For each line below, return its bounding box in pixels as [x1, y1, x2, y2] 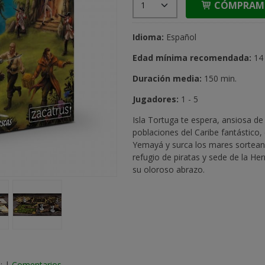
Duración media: [132, 72, 204, 84]
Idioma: [132, 31, 164, 43]
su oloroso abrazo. [132, 163, 205, 175]
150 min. [203, 72, 237, 84]
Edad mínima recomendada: [132, 51, 254, 63]
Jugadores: [132, 93, 179, 105]
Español [163, 31, 196, 43]
